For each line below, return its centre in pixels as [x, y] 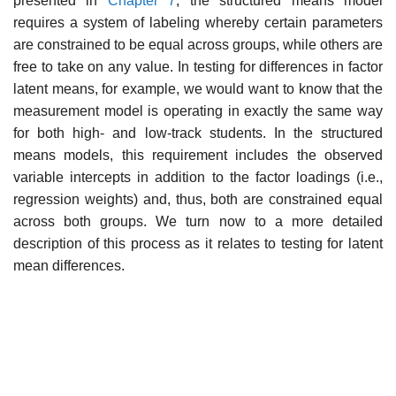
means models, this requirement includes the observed [198, 155]
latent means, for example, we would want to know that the [198, 88]
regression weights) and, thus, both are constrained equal [198, 199]
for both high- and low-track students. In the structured [198, 133]
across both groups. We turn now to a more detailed [198, 221]
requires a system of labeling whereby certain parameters [198, 22]
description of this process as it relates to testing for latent [198, 243]
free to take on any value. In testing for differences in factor [198, 66]
